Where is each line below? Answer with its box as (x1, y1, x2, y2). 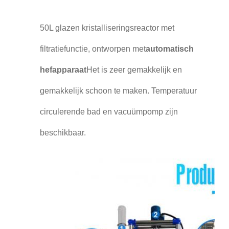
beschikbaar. (39, 128, 86, 138)
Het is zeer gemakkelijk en (86, 65, 182, 75)
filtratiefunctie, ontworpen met (39, 44, 146, 54)
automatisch (145, 44, 194, 54)
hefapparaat (39, 65, 86, 75)
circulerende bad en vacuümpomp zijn (39, 107, 178, 117)
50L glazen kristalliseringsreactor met (39, 24, 174, 33)
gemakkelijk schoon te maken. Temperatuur (39, 86, 197, 96)
